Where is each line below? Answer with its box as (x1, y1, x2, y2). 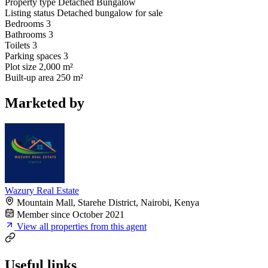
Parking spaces (5, 51, 61, 62)
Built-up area (5, 72, 54, 83)
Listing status (5, 8, 54, 19)
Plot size (5, 62, 36, 72)
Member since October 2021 (14, 209, 124, 220)
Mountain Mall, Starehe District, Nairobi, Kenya (17, 197, 199, 208)
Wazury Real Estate (5, 185, 79, 196)
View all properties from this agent (14, 221, 147, 232)
